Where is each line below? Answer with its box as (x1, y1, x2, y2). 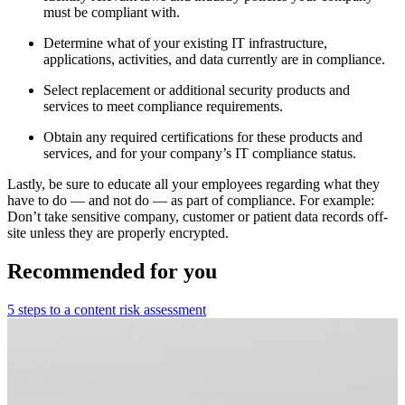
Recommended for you (7, 259, 217, 283)
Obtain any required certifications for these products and (43, 128, 363, 145)
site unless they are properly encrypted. (7, 224, 229, 240)
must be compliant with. (43, 4, 180, 20)
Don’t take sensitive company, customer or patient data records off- (7, 208, 388, 224)
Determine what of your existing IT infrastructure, (43, 34, 327, 51)
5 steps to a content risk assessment (7, 301, 206, 317)
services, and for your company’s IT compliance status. (43, 145, 356, 161)
